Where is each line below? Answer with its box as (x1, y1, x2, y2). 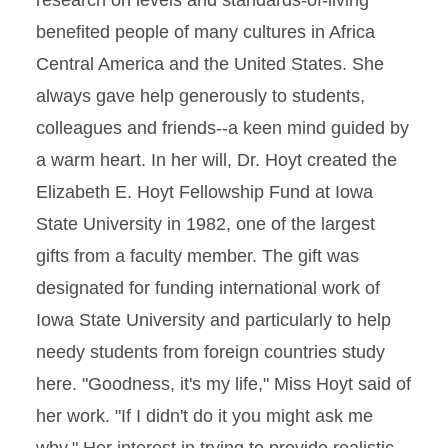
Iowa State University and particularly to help (36, 310, 391, 330)
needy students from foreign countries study (36, 342, 385, 362)
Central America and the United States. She (36, 54, 384, 74)
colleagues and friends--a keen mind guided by (36, 118, 409, 138)
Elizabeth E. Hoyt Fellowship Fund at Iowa (36, 182, 373, 202)
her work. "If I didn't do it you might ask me (36, 406, 373, 426)
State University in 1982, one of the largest (36, 214, 375, 234)
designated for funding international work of (36, 278, 380, 298)
